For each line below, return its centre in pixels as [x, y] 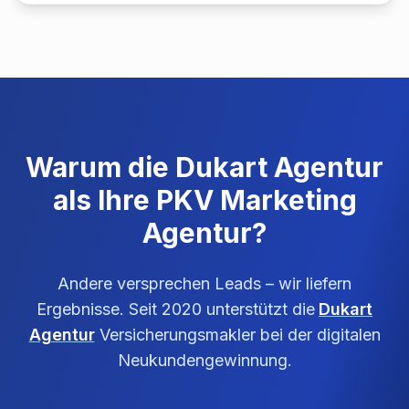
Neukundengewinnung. [204, 360]
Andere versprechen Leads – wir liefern [204, 283]
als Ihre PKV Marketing [204, 200]
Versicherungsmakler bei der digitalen [237, 335]
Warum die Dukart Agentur [204, 167]
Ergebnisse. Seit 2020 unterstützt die [176, 309]
